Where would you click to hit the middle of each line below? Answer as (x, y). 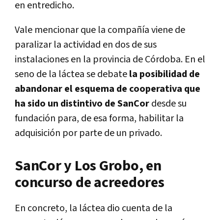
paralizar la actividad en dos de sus (86, 44)
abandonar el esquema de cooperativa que (108, 89)
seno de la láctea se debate (72, 74)
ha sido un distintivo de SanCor (82, 103)
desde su (168, 103)
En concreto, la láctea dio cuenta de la (94, 208)
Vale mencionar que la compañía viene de (100, 30)
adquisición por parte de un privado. (88, 133)
